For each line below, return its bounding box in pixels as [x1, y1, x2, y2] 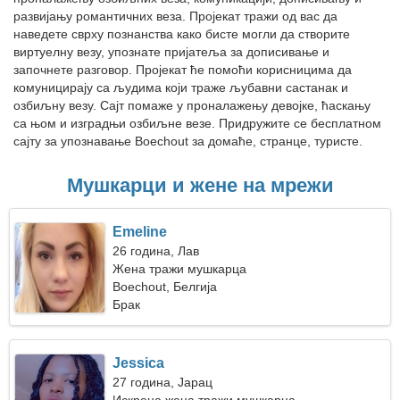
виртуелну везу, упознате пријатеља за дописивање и [13, 45, 329, 59]
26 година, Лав [112, 244, 200, 258]
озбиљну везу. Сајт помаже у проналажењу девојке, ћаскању [13, 98, 371, 112]
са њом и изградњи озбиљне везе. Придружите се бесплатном [13, 116, 381, 130]
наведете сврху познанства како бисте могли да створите [13, 27, 350, 41]
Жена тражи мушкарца [112, 262, 247, 276]
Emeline [112, 224, 168, 239]
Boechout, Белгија [112, 279, 218, 294]
